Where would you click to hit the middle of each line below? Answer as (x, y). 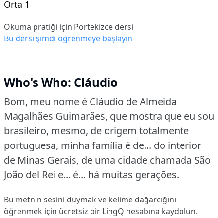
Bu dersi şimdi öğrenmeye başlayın (68, 39)
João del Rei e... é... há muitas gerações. (91, 175)
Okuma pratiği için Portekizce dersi (69, 27)
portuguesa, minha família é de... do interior (102, 145)
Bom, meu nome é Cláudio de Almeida (90, 102)
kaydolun (179, 211)
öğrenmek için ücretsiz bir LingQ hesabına (83, 211)
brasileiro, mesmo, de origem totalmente (96, 131)
